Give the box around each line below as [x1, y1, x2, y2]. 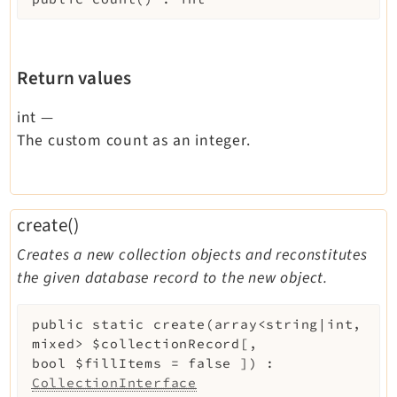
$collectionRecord [92, 336, 240, 353]
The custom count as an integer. [16, 128, 251, 152]
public [31, 316, 84, 333]
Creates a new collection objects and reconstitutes [16, 244, 368, 267]
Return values [16, 64, 132, 91]
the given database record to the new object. [16, 267, 328, 290]
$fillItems [74, 355, 162, 372]
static [92, 316, 145, 333]
